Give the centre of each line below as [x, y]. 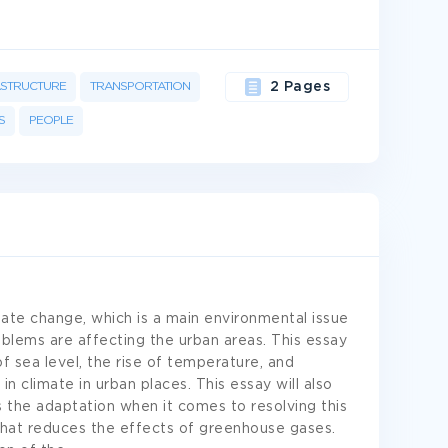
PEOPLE [51, 120]
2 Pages [300, 87]
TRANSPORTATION [140, 86]
